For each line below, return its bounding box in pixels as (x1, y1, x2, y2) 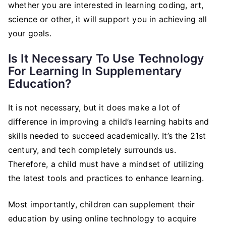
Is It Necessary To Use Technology (8, 51, 204, 66)
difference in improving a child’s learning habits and (8, 117, 209, 127)
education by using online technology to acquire (8, 213, 197, 223)
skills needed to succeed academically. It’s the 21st (8, 131, 206, 141)
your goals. (8, 28, 54, 38)
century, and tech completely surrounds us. (8, 145, 176, 155)
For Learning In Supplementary (8, 64, 182, 78)
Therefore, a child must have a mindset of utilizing (8, 159, 204, 169)
